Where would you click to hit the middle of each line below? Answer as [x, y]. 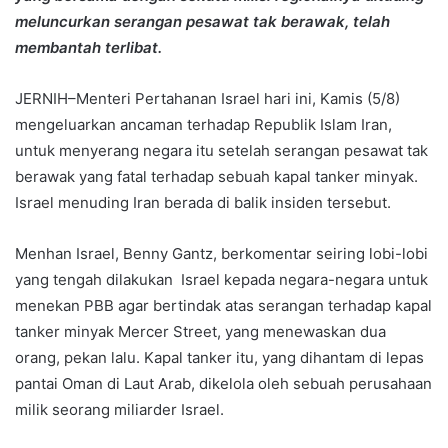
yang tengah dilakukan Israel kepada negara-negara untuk [221, 279]
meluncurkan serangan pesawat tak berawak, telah [202, 21]
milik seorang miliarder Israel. [119, 409]
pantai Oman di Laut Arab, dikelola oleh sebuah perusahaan [223, 383]
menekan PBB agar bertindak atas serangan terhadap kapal [223, 305]
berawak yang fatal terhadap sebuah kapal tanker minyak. [216, 176]
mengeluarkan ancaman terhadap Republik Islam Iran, [203, 124]
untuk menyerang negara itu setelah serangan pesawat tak [221, 150]
